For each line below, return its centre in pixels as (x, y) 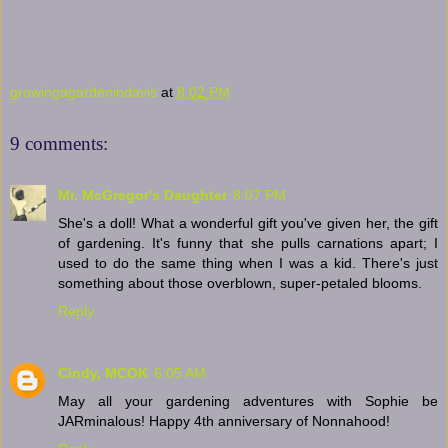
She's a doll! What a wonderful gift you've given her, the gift (248, 223)
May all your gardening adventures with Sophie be (248, 401)
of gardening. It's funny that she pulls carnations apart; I (248, 243)
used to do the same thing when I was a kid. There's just (248, 263)
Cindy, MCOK (103, 373)
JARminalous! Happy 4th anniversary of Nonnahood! (224, 421)
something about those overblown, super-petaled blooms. (240, 283)
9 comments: (59, 143)
